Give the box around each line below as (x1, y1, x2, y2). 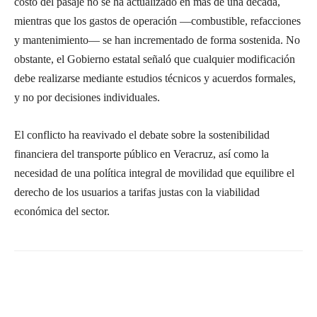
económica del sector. (14, 204, 110, 217)
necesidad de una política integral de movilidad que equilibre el (14, 166, 294, 179)
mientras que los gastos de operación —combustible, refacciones (14, 14, 301, 27)
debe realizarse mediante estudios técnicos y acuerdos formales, (14, 71, 296, 84)
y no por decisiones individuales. (14, 91, 160, 103)
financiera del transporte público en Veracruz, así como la (14, 147, 269, 160)
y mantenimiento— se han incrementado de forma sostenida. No (14, 33, 300, 46)
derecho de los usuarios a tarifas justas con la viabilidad (14, 185, 260, 198)
